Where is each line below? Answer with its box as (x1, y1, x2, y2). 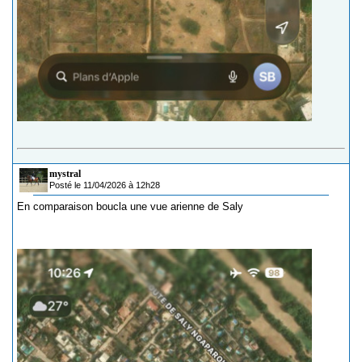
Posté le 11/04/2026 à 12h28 (49, 180, 160, 191)
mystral (49, 168, 81, 180)
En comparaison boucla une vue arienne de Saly (17, 200, 243, 213)
